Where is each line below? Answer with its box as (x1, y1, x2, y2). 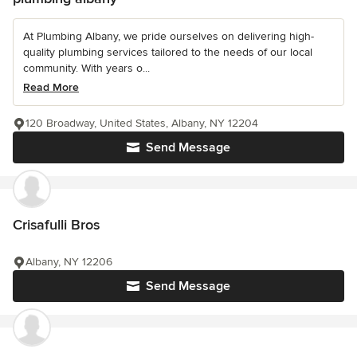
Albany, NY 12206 (25, 255, 112, 269)
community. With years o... (23, 61, 150, 76)
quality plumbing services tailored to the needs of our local (23, 45, 312, 60)
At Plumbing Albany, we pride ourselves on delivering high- (23, 29, 314, 44)
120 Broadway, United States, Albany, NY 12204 (25, 116, 258, 131)
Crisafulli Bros (13, 216, 100, 234)
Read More (23, 80, 79, 95)
